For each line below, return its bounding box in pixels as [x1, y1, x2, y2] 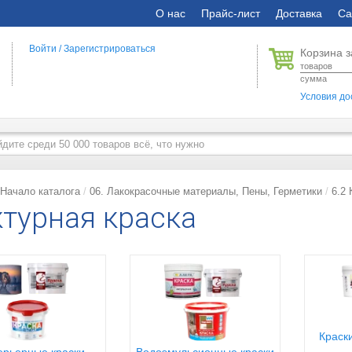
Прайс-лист [201, 7, 260, 20]
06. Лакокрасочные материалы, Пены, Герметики [90, 185, 322, 197]
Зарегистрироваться [64, 43, 156, 54]
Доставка [276, 7, 322, 20]
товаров [300, 61, 333, 71]
